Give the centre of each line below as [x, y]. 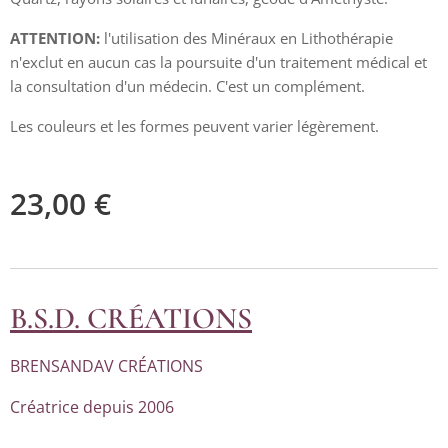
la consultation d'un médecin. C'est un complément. [187, 85]
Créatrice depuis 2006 [92, 406]
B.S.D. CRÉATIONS [131, 318]
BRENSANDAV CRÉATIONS [106, 365]
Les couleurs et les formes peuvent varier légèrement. [196, 125]
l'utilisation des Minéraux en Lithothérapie [246, 37]
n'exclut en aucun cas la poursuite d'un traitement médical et [218, 61]
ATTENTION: [55, 37]
